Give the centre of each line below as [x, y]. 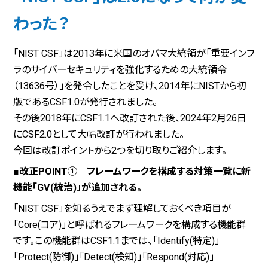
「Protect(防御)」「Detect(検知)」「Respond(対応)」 [114, 257]
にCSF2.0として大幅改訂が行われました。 [99, 135]
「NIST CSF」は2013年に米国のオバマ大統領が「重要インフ [134, 54]
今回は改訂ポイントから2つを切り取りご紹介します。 [120, 151]
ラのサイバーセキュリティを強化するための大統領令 [120, 70]
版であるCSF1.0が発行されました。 [86, 102]
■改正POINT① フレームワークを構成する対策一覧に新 [132, 172]
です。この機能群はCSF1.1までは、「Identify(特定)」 [117, 241]
